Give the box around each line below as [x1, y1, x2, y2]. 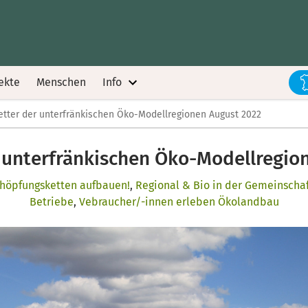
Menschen [36, 76, 86, 89]
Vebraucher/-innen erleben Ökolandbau [78, 195, 279, 208]
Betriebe [29, 195, 74, 208]
